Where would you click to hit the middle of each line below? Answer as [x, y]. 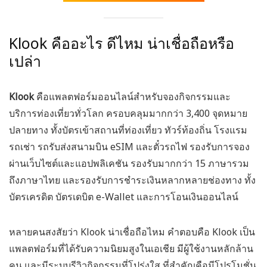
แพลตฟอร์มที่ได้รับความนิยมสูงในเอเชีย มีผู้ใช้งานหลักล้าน [131, 249]
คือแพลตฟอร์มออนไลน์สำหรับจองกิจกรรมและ [132, 97]
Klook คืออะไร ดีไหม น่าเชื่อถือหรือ [122, 43]
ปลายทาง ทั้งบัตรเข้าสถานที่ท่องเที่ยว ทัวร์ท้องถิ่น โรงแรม [128, 130]
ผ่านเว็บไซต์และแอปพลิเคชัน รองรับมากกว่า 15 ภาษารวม [129, 164]
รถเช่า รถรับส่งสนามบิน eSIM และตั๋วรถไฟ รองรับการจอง [129, 147]
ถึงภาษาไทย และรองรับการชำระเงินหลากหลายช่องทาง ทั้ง [132, 180]
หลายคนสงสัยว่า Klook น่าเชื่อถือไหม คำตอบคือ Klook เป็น [132, 232]
